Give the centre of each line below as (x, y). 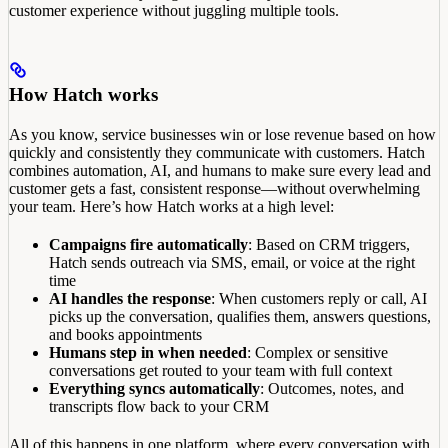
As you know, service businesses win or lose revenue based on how (222, 134)
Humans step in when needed (148, 352)
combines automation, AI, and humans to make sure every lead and (220, 170)
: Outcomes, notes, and (332, 388)
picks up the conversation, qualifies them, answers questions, (240, 316)
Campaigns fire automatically (148, 244)
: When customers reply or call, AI (319, 298)
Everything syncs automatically (154, 388)
